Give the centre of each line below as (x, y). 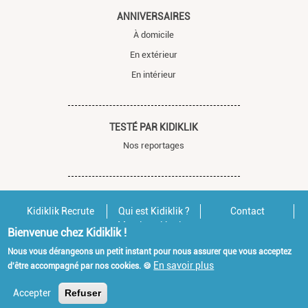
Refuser (83, 293)
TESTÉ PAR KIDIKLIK (154, 127)
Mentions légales (154, 225)
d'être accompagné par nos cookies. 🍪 (80, 266)
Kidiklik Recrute (60, 211)
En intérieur (154, 75)
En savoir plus (184, 265)
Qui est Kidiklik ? (154, 211)
